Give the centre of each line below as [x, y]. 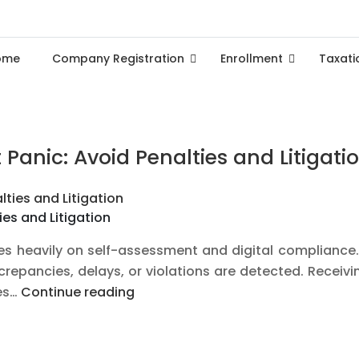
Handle [157, 333]
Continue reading [78, 292]
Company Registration [118, 58]
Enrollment [252, 58]
